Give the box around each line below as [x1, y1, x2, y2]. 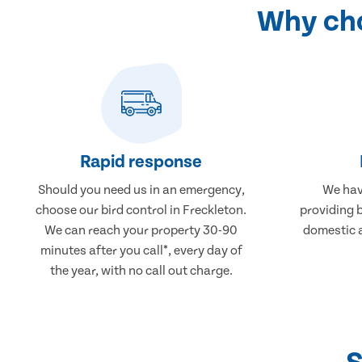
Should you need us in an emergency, [37, 182, 245, 197]
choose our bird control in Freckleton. [36, 202, 247, 217]
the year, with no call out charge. [49, 263, 233, 278]
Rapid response [80, 151, 203, 172]
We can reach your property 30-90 [44, 222, 238, 238]
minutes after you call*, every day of [40, 242, 242, 258]
